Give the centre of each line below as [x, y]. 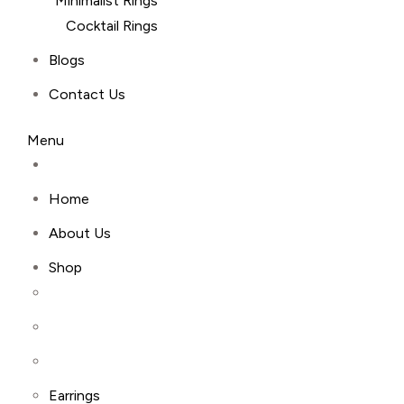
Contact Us [87, 94]
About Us [80, 233]
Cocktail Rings [112, 26]
